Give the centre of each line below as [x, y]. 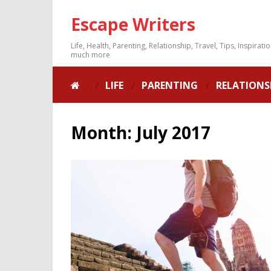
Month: [103, 132]
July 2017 [173, 132]
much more [90, 55]
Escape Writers [133, 24]
